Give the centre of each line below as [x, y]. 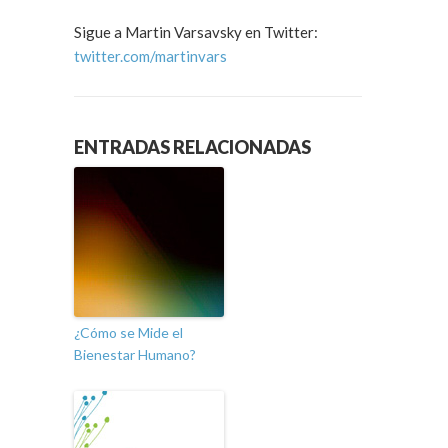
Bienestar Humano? [135, 355]
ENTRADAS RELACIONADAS [192, 147]
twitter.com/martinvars [150, 56]
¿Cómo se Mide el [128, 333]
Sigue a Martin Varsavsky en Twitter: [196, 32]
